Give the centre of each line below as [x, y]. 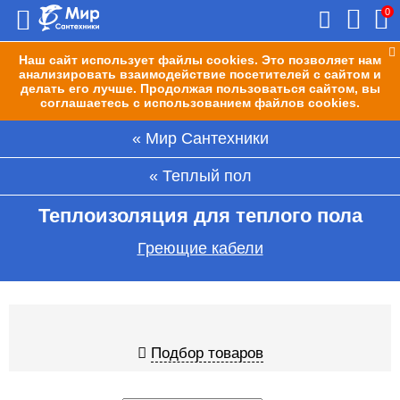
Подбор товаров [207, 353]
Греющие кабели [200, 248]
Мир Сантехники [207, 138]
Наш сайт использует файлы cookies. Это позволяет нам [200, 60]
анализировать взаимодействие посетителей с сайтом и [200, 74]
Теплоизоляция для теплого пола [200, 216]
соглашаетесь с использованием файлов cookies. [200, 103]
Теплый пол [207, 176]
